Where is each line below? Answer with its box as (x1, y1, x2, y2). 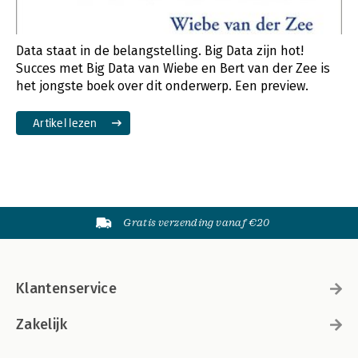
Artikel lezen (33, 115, 97, 129)
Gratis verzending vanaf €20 (123, 216, 270, 229)
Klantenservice (16, 279, 117, 297)
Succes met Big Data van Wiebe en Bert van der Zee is (16, 60, 330, 76)
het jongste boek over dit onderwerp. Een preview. (16, 78, 308, 93)
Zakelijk (16, 315, 67, 333)
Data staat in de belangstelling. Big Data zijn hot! (16, 42, 304, 58)
